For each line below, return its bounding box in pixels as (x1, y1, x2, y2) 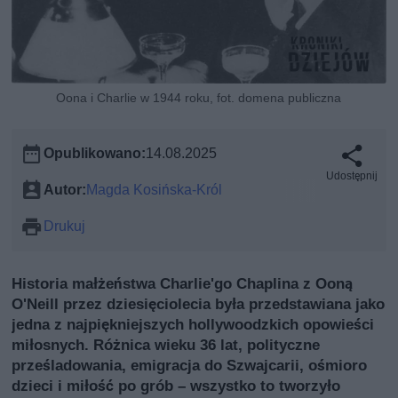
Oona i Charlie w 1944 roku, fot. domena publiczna (56, 90, 342, 105)
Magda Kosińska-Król (86, 180, 223, 198)
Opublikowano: (44, 144, 147, 162)
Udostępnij (325, 169, 378, 182)
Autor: (44, 180, 87, 198)
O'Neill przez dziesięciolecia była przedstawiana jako (12, 294, 386, 313)
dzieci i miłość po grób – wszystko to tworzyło (12, 376, 341, 394)
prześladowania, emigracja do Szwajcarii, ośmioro (12, 355, 368, 374)
